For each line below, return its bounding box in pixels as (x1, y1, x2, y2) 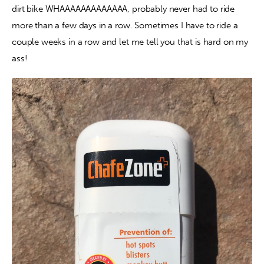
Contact (49, 23, 90, 37)
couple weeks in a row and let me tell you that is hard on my (12, 36, 250, 47)
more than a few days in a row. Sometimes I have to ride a (12, 19, 240, 31)
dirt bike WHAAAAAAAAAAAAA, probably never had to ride (12, 3, 237, 14)
